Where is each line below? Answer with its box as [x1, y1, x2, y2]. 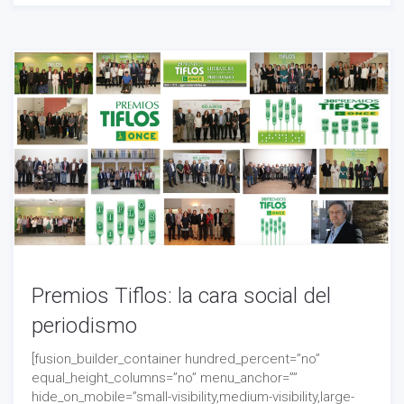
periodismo [32, 313, 137, 339]
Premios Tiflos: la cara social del [32, 283, 331, 309]
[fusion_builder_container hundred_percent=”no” [32, 351, 320, 368]
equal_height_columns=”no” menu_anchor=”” [32, 370, 298, 387]
